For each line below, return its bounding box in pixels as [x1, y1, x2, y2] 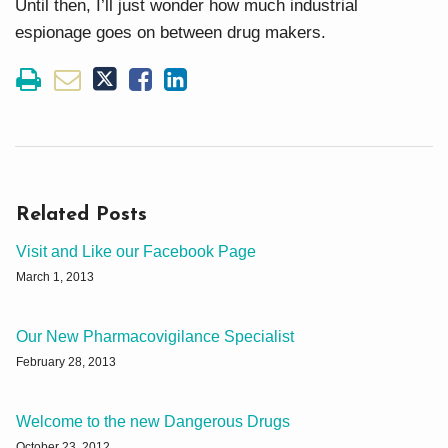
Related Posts [16, 205, 147, 226]
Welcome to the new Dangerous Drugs [16, 413, 290, 431]
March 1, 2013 [16, 270, 94, 285]
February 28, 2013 [16, 355, 116, 370]
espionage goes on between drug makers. [15, 23, 326, 43]
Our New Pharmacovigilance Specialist [16, 328, 294, 346]
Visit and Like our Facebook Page [16, 243, 256, 261]
